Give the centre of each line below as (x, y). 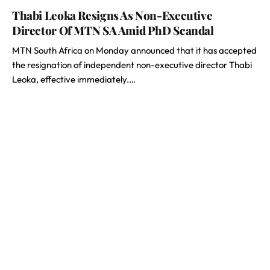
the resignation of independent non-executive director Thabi (132, 65)
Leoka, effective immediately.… (74, 79)
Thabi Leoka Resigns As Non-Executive (112, 15)
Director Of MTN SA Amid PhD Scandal (113, 30)
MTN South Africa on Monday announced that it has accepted (134, 50)
